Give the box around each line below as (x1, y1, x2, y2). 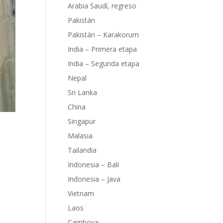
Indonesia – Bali (68, 160, 119, 169)
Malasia (68, 131, 93, 140)
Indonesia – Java (68, 174, 120, 184)
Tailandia (68, 145, 97, 155)
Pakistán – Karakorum (68, 30, 139, 39)
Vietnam (68, 189, 94, 198)
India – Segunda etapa (68, 59, 139, 68)
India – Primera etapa (68, 44, 137, 54)
